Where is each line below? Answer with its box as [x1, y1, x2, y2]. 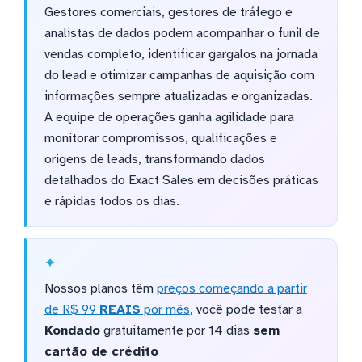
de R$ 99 [44, 301, 99, 318]
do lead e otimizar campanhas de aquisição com [44, 67, 314, 84]
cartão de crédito [44, 343, 158, 360]
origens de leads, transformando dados [44, 151, 265, 168]
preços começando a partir [156, 280, 307, 297]
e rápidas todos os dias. [44, 193, 179, 210]
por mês [140, 301, 190, 318]
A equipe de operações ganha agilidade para [44, 109, 294, 126]
